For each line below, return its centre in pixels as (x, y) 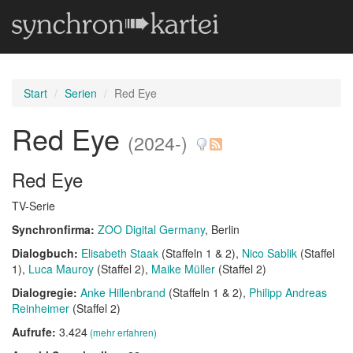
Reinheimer (41, 308)
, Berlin (222, 229)
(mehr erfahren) (123, 332)
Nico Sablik (269, 253)
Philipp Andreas (288, 292)
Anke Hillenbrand (123, 292)
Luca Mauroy (61, 269)
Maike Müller (183, 269)
